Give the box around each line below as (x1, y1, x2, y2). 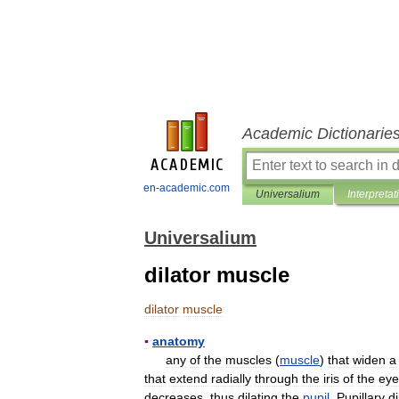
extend (169, 371, 208, 386)
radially (211, 371, 251, 386)
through (255, 371, 298, 386)
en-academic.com (143, 182, 230, 194)
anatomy (152, 334, 205, 348)
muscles (225, 353, 272, 367)
